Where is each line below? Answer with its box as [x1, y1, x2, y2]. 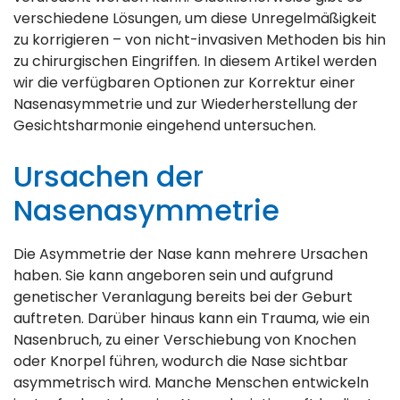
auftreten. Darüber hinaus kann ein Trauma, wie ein [13, 308, 370, 329]
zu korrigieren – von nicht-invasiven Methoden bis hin [13, 29, 386, 50]
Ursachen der [13, 156, 204, 196]
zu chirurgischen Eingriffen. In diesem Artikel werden [13, 51, 377, 71]
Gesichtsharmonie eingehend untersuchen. [13, 115, 316, 136]
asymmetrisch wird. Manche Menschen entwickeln [13, 372, 369, 393]
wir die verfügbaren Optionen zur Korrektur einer [13, 72, 355, 93]
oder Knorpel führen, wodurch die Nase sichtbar [13, 351, 348, 371]
